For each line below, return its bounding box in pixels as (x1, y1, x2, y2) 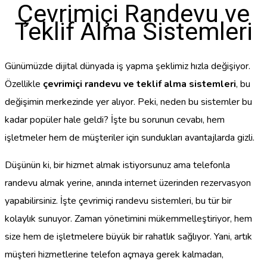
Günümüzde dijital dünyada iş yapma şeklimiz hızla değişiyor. (5, 59, 250, 73)
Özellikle (5, 77, 43, 91)
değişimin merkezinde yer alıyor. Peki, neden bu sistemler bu (5, 95, 252, 108)
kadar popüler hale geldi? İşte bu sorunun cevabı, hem (5, 113, 225, 126)
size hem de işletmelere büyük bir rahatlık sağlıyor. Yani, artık (5, 229, 252, 243)
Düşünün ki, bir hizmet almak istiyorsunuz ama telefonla (5, 158, 230, 172)
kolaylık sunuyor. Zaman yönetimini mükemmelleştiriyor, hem (5, 212, 252, 225)
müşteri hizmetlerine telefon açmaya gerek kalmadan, (5, 247, 223, 261)
